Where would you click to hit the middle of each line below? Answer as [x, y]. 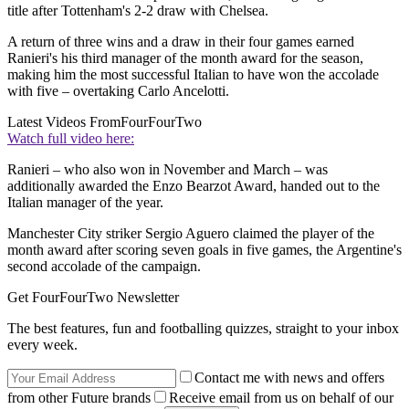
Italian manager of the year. [85, 203]
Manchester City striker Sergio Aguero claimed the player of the [191, 234]
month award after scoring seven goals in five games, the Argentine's [204, 250]
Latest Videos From [64, 122]
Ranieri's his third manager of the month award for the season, [185, 58]
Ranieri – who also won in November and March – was [168, 170]
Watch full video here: [71, 139]
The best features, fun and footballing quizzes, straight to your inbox [203, 329]
